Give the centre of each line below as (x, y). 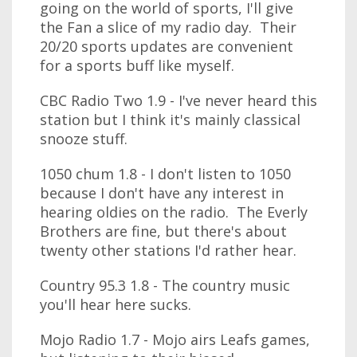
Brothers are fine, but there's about (163, 231)
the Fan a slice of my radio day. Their (168, 27)
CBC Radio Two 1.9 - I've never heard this (178, 100)
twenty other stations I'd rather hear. (168, 250)
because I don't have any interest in (162, 193)
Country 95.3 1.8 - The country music (165, 285)
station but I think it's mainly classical (170, 120)
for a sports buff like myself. (137, 65)
